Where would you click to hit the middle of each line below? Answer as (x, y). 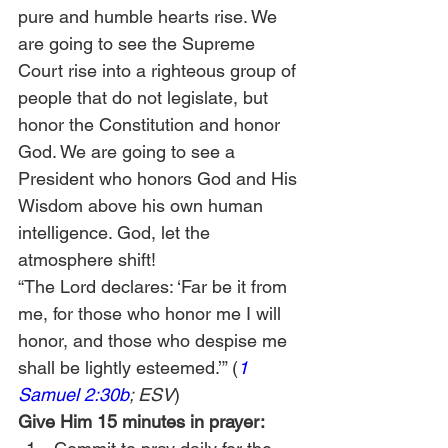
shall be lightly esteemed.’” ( (128, 367)
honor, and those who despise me (155, 340)
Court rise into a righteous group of (159, 70)
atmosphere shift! (87, 259)
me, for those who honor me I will (152, 313)
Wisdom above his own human (143, 205)
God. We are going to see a (129, 151)
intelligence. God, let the (116, 232)
